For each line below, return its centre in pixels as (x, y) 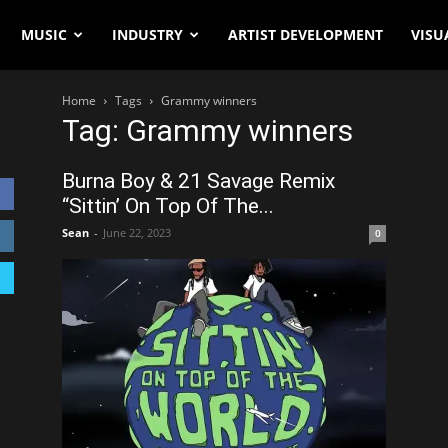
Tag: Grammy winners (207, 130)
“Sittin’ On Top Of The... (168, 206)
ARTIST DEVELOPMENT (305, 34)
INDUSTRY (147, 34)
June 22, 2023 (137, 232)
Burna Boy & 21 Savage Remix (198, 181)
